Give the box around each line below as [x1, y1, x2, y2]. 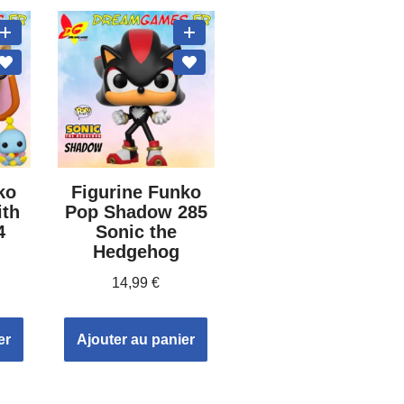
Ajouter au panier [77, 332, 196, 348]
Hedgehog [92, 242, 179, 262]
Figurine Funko [70, 182, 201, 203]
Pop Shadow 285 [64, 202, 207, 223]
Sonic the [95, 222, 177, 243]
